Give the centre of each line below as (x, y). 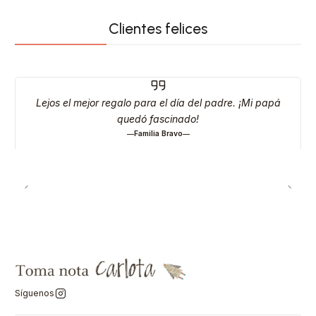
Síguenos (35, 293)
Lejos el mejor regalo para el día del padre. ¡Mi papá (158, 103)
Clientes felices (158, 29)
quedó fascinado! (158, 119)
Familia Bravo (158, 134)
